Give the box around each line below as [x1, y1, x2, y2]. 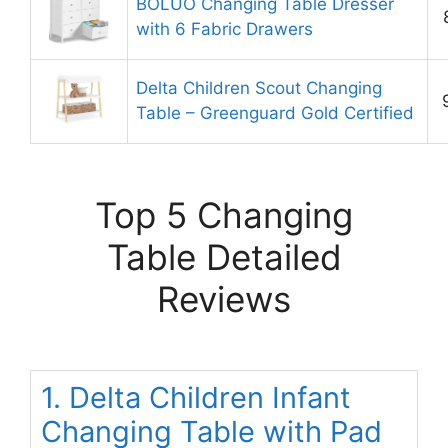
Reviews [157, 278, 291, 321]
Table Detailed [106, 236, 342, 279]
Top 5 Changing [95, 194, 353, 237]
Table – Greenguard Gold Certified [136, 103, 414, 124]
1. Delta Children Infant [41, 380, 351, 416]
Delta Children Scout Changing [136, 78, 382, 99]
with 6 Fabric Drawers [136, 19, 313, 40]
